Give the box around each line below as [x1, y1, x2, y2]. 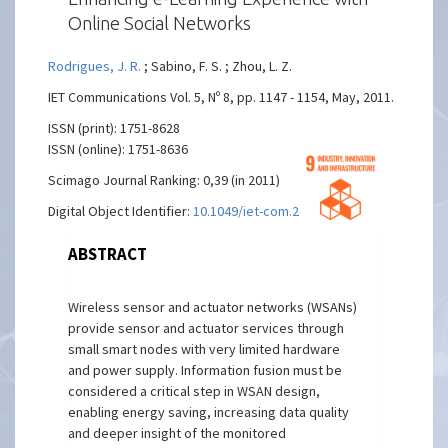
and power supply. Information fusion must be [68, 361, 343, 379]
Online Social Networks [68, 13, 252, 33]
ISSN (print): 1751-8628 [48, 119, 181, 137]
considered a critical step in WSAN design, [68, 382, 321, 400]
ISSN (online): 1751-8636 [48, 140, 189, 158]
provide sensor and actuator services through [68, 319, 345, 337]
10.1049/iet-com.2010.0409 [193, 202, 352, 220]
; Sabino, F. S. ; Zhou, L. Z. [141, 57, 293, 75]
